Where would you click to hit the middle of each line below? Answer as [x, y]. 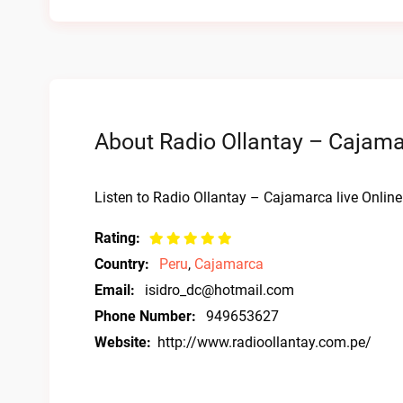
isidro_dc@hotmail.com [219, 290]
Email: [115, 290]
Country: [122, 264]
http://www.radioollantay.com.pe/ [264, 342]
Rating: [117, 238]
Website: [123, 342]
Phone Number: [145, 316]
